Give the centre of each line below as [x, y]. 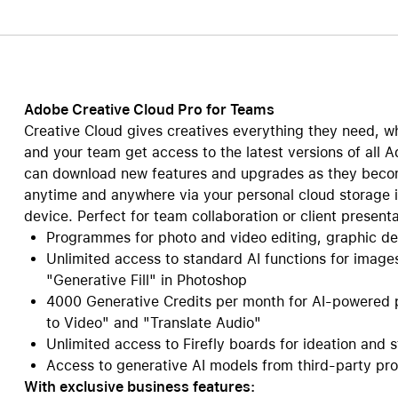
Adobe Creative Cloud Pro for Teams [149, 110]
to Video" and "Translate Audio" [153, 323]
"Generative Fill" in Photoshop [146, 280]
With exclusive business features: [139, 387]
